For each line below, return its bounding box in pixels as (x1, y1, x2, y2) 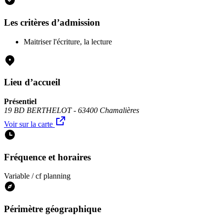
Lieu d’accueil (4, 77, 60, 88)
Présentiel (4, 97, 37, 106)
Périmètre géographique (4, 204, 101, 215)
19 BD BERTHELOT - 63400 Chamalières (4, 106, 139, 114)
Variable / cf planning (4, 172, 71, 181)
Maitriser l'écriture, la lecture (24, 37, 112, 46)
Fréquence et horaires (4, 151, 91, 162)
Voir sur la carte (4, 120, 55, 128)
